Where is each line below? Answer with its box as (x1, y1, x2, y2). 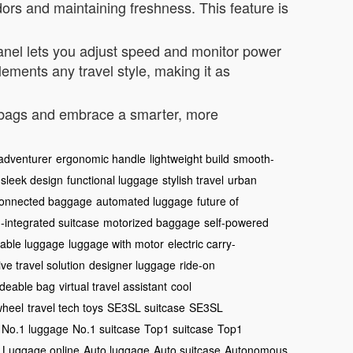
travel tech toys (28, 299, 103, 315)
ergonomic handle (56, 150, 146, 166)
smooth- (233, 150, 274, 166)
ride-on (180, 257, 215, 273)
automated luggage (96, 193, 193, 209)
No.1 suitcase (72, 321, 140, 336)
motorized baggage (103, 214, 200, 230)
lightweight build (150, 150, 229, 166)
